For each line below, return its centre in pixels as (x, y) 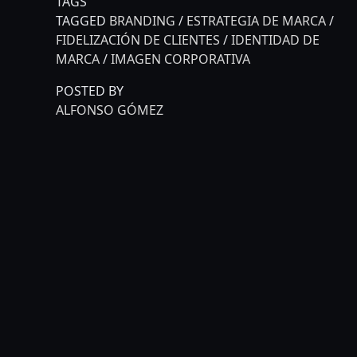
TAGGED (82, 21)
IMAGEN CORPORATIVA (180, 59)
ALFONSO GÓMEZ (110, 110)
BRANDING (142, 21)
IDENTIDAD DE (275, 40)
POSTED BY (90, 91)
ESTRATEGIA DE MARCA (256, 21)
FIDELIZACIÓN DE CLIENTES (138, 40)
